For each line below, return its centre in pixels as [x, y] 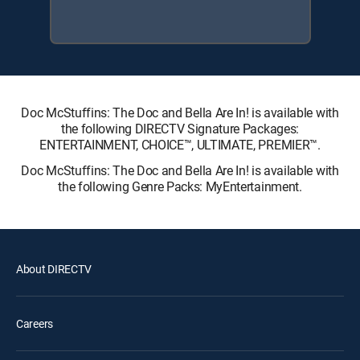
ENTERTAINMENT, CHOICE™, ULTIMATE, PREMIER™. [180, 145]
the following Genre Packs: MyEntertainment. [180, 186]
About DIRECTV [54, 269]
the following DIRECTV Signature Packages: [180, 129]
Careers [35, 323]
